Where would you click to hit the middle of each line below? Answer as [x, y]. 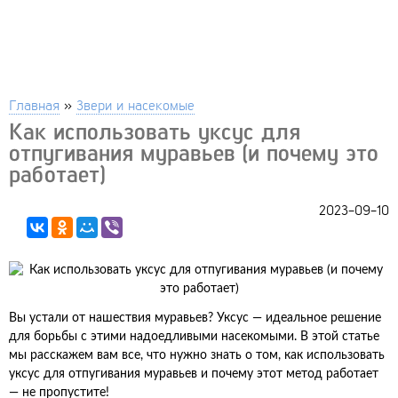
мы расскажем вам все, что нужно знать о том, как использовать [197, 355]
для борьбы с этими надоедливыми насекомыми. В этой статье [194, 337]
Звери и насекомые [135, 104]
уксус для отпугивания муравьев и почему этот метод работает [194, 374]
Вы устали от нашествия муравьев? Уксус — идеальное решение [195, 318]
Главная [34, 104]
